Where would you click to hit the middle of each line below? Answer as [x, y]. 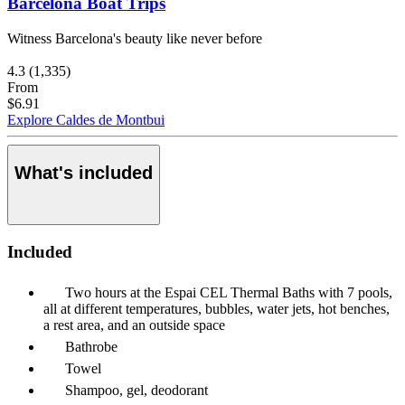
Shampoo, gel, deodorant [137, 390]
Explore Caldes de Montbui [86, 120]
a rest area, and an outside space [134, 325]
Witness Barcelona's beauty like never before [135, 39]
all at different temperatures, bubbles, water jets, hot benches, [217, 308]
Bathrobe [91, 346]
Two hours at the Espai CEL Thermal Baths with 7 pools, [229, 292]
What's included [84, 172]
